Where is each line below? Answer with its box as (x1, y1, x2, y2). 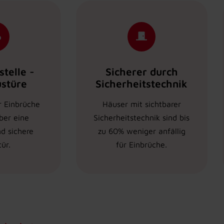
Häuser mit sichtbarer (102, 99, 181, 109)
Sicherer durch (105, 65, 178, 78)
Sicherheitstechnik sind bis (93, 113, 190, 122)
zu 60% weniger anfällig (97, 126, 185, 136)
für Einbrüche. (116, 140, 167, 149)
